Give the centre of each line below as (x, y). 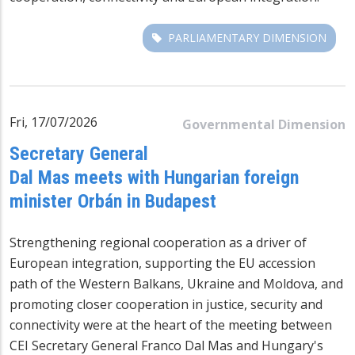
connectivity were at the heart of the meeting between (171, 324)
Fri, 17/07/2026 (53, 122)
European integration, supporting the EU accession (162, 263)
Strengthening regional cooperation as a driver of (158, 242)
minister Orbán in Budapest (113, 201)
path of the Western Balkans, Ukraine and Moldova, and (176, 283)
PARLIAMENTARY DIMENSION (247, 37)
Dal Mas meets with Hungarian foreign (154, 177)
